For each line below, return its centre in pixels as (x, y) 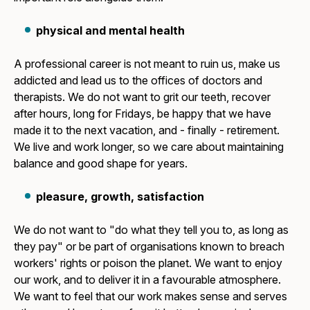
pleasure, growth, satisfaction (120, 197)
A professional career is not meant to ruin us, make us (147, 64)
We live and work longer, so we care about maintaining (149, 147)
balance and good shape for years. (101, 164)
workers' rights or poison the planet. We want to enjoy (148, 263)
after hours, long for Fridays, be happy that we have (143, 114)
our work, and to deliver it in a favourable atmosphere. (148, 280)
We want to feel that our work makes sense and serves (151, 297)
